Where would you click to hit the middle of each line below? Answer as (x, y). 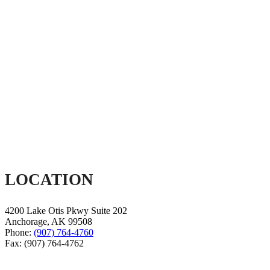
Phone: (19, 232)
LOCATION (49, 179)
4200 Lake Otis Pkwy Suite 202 (66, 210)
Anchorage (26, 221)
